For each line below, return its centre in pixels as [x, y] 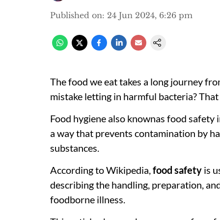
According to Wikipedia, [101, 170]
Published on [76, 15]
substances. [75, 148]
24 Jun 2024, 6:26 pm [150, 15]
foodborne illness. [89, 199]
